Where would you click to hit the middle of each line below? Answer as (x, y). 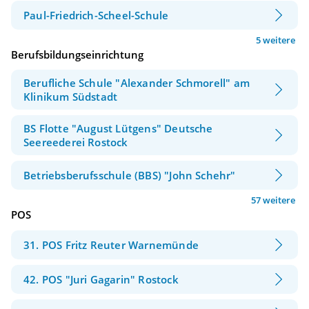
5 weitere (276, 40)
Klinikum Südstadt (71, 97)
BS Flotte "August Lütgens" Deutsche (118, 129)
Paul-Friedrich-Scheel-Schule (96, 15)
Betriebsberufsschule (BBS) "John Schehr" (130, 176)
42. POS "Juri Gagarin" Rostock (101, 279)
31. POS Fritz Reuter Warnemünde (111, 245)
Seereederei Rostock (76, 142)
